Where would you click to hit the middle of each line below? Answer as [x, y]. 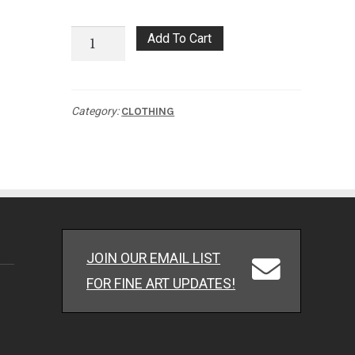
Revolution [100, 58]
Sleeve [90, 102]
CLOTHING [148, 112]
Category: [97, 111]
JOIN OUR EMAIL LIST [154, 258]
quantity [93, 124]
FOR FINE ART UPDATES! [161, 283]
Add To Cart [180, 38]
